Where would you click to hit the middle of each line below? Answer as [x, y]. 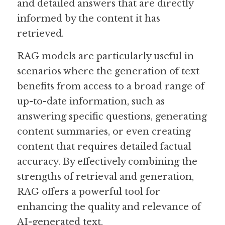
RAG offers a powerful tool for [89, 192]
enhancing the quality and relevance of [109, 207]
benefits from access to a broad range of [111, 86]
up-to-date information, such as [91, 101]
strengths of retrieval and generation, [105, 177]
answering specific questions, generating [112, 117]
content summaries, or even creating [104, 132]
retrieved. [40, 34]
